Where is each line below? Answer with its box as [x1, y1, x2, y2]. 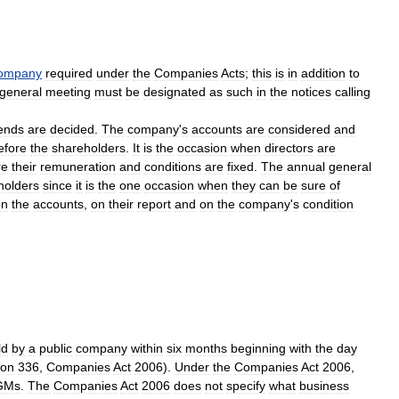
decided [50, 122, 94, 136]
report [137, 197, 171, 211]
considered [268, 122, 330, 136]
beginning [231, 341, 286, 355]
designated [143, 85, 206, 99]
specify [226, 379, 265, 393]
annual [287, 159, 325, 174]
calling [335, 85, 370, 99]
